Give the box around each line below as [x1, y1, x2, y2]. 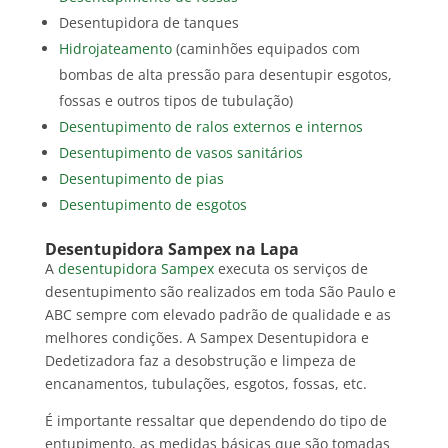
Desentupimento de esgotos [58, 195, 247, 215]
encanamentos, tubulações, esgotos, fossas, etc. [44, 374, 367, 394]
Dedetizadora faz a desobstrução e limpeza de [44, 351, 356, 371]
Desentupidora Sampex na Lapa [44, 238, 299, 261]
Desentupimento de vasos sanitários [58, 143, 303, 163]
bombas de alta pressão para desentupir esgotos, [58, 65, 392, 85]
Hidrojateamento [58, 39, 172, 59]
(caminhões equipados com [171, 39, 360, 59]
